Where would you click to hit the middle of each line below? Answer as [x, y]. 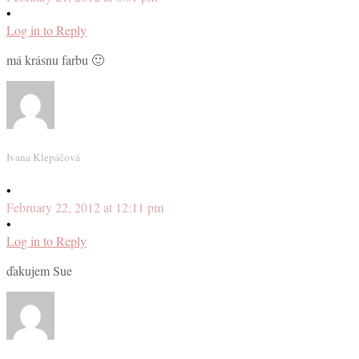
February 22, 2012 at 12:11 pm [85, 208]
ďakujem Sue [39, 271]
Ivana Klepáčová [43, 157]
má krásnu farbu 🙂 [55, 59]
